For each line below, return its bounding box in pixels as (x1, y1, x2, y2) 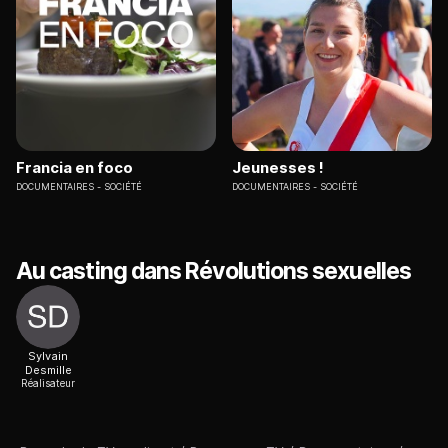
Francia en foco (16, 158, 133, 178)
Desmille (24, 363, 72, 378)
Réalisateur (21, 377, 75, 390)
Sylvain (28, 349, 68, 364)
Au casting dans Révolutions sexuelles (16, 257, 411, 286)
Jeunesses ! (232, 158, 324, 178)
